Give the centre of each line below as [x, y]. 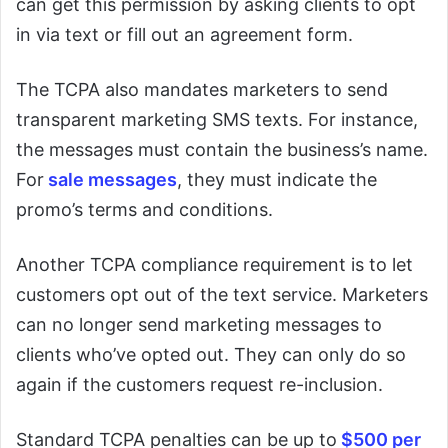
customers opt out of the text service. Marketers [222, 294]
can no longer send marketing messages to [199, 324]
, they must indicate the [277, 179]
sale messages [110, 179]
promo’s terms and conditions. [144, 209]
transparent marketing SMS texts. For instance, [217, 119]
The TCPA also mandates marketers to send [202, 89]
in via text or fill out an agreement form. [184, 34]
